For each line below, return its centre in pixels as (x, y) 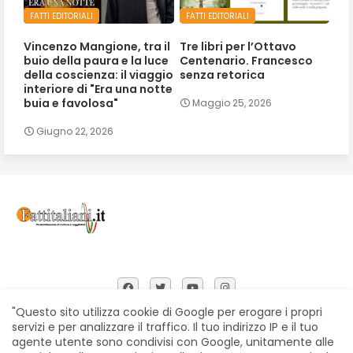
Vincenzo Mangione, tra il (97, 47)
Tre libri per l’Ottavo (238, 47)
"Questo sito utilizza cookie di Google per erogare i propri (167, 312)
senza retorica (222, 75)
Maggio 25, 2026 (232, 102)
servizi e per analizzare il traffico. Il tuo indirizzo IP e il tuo (165, 327)
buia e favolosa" (71, 104)
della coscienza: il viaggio (98, 75)
